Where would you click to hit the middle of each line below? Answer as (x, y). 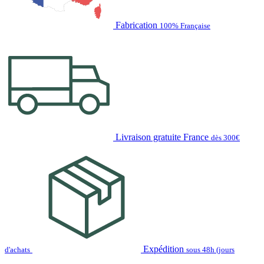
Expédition (164, 249)
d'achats (17, 249)
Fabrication (136, 25)
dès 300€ (225, 137)
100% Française (185, 25)
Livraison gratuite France (162, 137)
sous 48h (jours (210, 249)
